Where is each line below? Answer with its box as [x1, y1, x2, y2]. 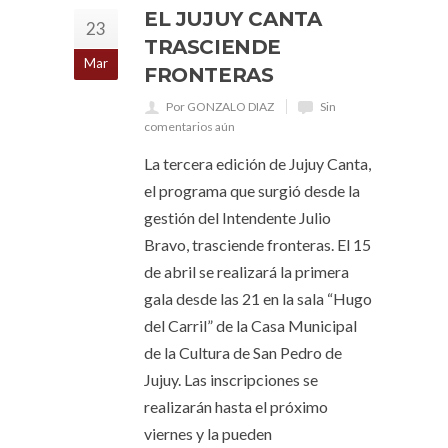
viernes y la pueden [144, 424, 272, 443]
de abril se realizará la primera [144, 262, 349, 281]
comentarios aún [144, 119, 235, 134]
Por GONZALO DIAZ [166, 99, 274, 114]
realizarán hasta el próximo [144, 397, 328, 416]
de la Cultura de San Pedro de [144, 343, 342, 362]
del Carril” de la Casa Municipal [144, 316, 357, 335]
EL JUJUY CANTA [144, 7, 322, 31]
